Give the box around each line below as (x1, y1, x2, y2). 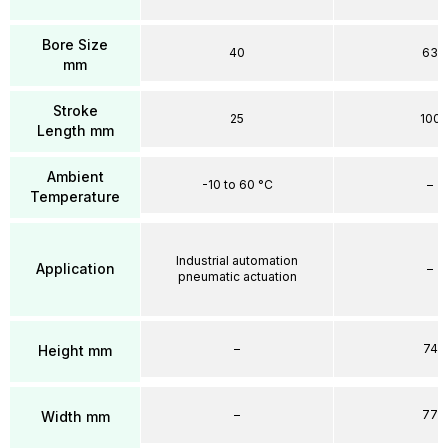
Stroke (52, 102, 98, 119)
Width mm (40, 408, 110, 425)
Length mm (36, 122, 114, 139)
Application (35, 260, 115, 277)
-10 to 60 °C (201, 176, 273, 192)
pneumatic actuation (177, 269, 297, 284)
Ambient (46, 168, 104, 185)
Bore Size (42, 36, 108, 53)
